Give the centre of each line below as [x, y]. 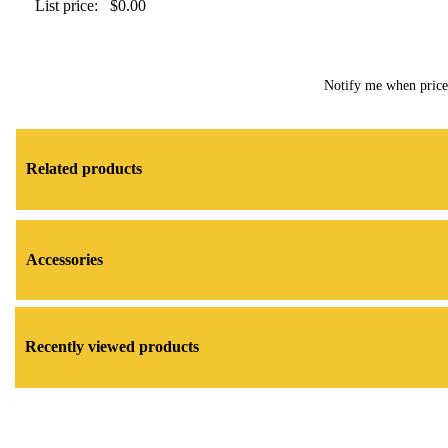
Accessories [64, 259]
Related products [84, 169]
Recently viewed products [112, 347]
